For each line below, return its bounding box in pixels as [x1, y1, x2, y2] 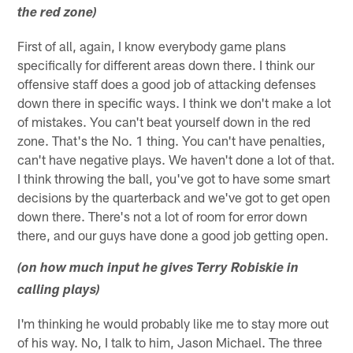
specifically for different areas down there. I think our [17, 56, 315, 72]
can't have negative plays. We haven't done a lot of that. [17, 150, 336, 167]
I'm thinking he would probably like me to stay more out [17, 314, 329, 331]
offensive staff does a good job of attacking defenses [17, 75, 317, 91]
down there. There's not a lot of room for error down [17, 207, 308, 224]
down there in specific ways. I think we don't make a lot [17, 94, 332, 110]
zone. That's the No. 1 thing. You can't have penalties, [17, 132, 326, 148]
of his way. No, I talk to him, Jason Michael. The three [17, 333, 323, 350]
